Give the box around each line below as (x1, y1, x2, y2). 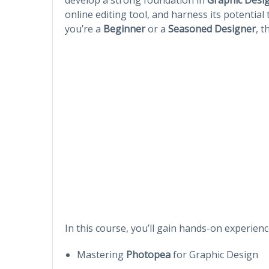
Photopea (126, 247, 171, 261)
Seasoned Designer (168, 22, 256, 35)
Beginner (103, 22, 145, 35)
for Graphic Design (171, 247, 258, 261)
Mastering (77, 247, 126, 261)
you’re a (65, 22, 103, 35)
